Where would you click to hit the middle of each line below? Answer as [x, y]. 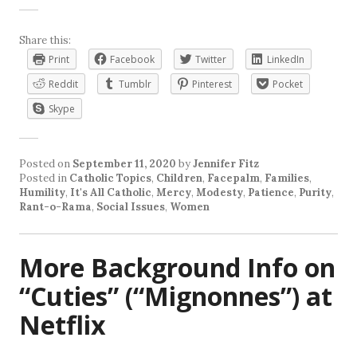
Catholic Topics [110, 178]
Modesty [220, 193]
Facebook [132, 60]
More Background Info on [177, 268]
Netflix [63, 325]
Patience [271, 193]
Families [287, 178]
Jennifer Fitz [226, 164]
